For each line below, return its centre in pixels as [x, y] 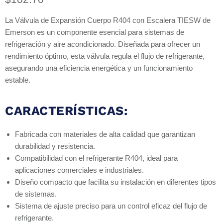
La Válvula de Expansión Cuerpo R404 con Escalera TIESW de [108, 20]
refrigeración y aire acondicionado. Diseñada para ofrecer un [103, 44]
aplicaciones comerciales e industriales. [79, 170]
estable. [18, 80]
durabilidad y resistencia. [55, 146]
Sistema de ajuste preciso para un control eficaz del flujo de [111, 206]
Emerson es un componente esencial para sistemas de [95, 32]
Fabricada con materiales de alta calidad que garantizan [105, 134]
